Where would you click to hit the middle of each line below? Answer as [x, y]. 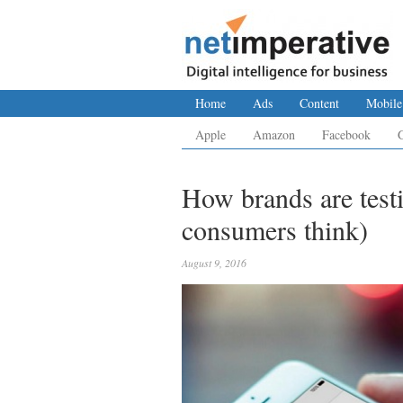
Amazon [274, 134]
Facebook [346, 134]
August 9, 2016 [214, 263]
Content [319, 103]
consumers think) [275, 229]
